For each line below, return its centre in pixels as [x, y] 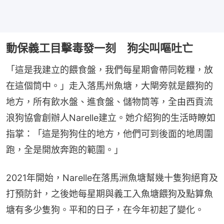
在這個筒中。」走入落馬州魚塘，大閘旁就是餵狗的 [109, 86]
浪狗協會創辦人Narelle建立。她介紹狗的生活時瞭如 [111, 118]
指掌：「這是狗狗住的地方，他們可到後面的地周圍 [109, 134]
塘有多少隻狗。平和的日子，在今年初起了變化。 [105, 210]
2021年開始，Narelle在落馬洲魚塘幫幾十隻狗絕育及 [112, 178]
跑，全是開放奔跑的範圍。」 [64, 150]
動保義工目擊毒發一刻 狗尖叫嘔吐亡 [99, 48]
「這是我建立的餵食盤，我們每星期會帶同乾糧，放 [109, 70]
